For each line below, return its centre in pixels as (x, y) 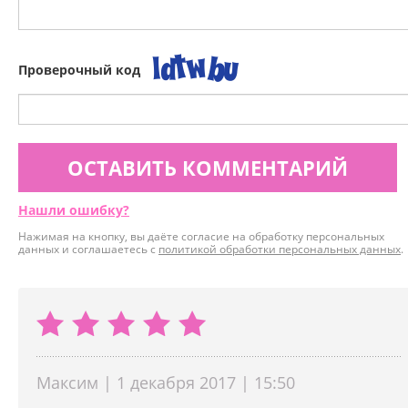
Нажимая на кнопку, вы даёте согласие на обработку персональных (201, 237)
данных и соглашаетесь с (88, 250)
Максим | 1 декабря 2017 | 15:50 (166, 383)
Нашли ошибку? (74, 210)
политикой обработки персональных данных (280, 250)
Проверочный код (79, 70)
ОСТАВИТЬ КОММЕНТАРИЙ (208, 168)
